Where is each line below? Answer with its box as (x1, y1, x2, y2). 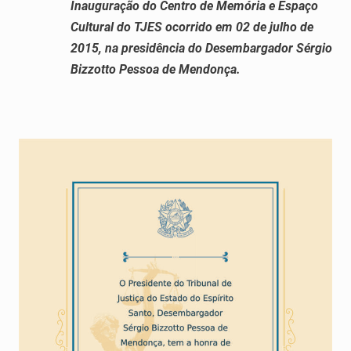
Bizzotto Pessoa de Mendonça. (71, 61, 241, 77)
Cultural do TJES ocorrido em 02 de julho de (71, 19, 313, 34)
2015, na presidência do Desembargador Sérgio (71, 40, 332, 56)
